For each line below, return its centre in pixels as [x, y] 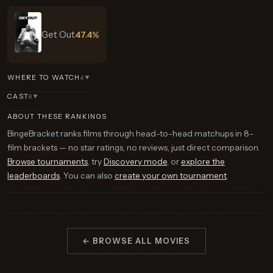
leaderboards [34, 175]
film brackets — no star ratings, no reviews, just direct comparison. [133, 147]
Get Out [58, 35]
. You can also [87, 175]
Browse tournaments [48, 161]
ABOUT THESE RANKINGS [57, 116]
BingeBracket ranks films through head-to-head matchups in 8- [130, 133]
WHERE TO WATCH [44, 77]
